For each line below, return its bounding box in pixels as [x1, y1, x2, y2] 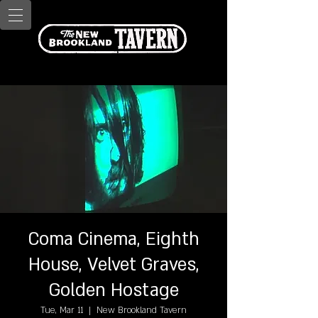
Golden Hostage [48, 279, 179, 302]
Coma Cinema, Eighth [28, 228, 199, 251]
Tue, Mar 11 [40, 305, 83, 316]
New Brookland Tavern [97, 305, 187, 316]
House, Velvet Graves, [28, 253, 199, 277]
